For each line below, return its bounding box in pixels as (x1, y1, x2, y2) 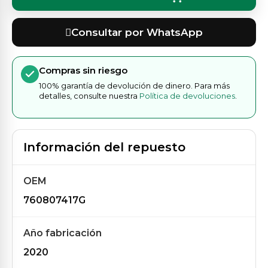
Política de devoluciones (139, 91, 235, 100)
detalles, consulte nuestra (39, 91, 139, 100)
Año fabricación (23, 227, 102, 239)
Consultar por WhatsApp (71, 26, 203, 38)
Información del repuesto (23, 140, 185, 154)
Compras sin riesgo (39, 65, 127, 76)
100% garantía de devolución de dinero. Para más (39, 81, 230, 90)
